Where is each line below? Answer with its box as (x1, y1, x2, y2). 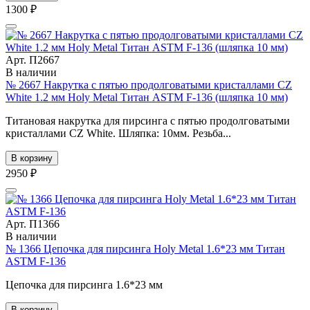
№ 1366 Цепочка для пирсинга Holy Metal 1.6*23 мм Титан (6, 242, 285, 255)
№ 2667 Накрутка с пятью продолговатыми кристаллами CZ (6, 78, 292, 91)
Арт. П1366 (6, 217, 60, 230)
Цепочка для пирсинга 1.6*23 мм (6, 278, 163, 291)
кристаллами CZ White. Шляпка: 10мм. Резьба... (6, 127, 231, 139)
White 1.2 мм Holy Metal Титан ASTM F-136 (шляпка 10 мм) (6, 91, 288, 103)
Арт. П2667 (6, 53, 60, 66)
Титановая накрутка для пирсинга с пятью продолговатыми (6, 114, 290, 127)
